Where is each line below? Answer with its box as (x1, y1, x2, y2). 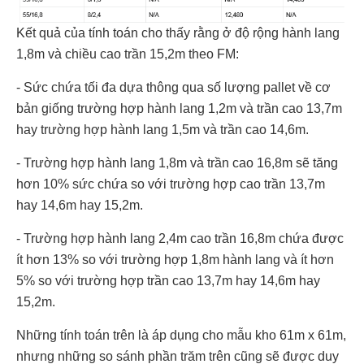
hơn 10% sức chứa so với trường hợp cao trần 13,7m (16, 176, 325, 191)
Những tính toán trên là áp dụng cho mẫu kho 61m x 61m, (16, 327, 346, 342)
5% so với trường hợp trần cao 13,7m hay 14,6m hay (16, 273, 320, 288)
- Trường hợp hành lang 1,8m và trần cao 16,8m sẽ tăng (16, 155, 338, 170)
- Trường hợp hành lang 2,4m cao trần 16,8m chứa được (16, 231, 344, 245)
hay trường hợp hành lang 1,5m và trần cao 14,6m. (16, 122, 309, 136)
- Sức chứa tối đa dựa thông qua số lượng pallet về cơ (16, 80, 331, 94)
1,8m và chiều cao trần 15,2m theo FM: (16, 46, 239, 61)
